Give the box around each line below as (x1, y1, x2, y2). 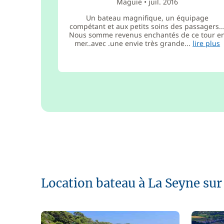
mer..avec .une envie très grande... (74, 38, 193, 48)
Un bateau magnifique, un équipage (86, 13, 209, 22)
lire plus (192, 38, 220, 48)
